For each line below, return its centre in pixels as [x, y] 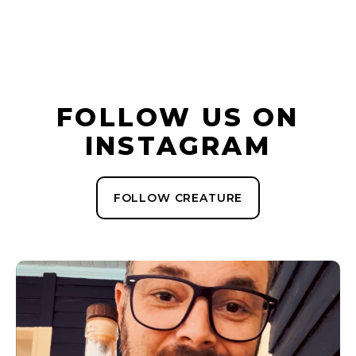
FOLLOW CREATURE [178, 197]
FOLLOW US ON [178, 117]
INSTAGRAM [178, 145]
